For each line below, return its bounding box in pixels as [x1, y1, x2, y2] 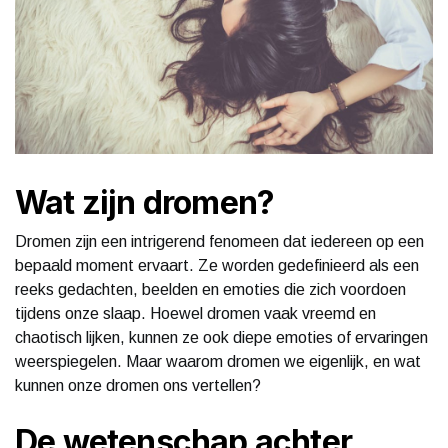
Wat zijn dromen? [15, 182, 275, 222]
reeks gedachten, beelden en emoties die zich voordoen [15, 280, 406, 298]
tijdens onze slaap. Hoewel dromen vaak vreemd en [15, 304, 376, 322]
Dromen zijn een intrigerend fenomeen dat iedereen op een [15, 232, 424, 250]
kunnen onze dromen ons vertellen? [15, 376, 261, 394]
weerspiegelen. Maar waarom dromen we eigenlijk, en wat [15, 352, 421, 370]
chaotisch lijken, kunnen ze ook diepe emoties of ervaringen [15, 328, 428, 346]
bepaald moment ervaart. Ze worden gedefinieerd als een [15, 256, 419, 274]
